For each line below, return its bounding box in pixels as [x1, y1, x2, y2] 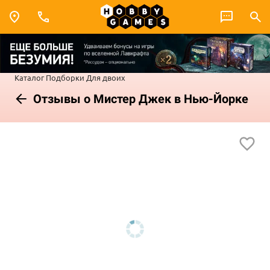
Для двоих [86, 72, 125, 83]
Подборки [46, 72, 84, 83]
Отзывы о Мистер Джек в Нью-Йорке [30, 91, 248, 106]
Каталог [14, 72, 44, 83]
